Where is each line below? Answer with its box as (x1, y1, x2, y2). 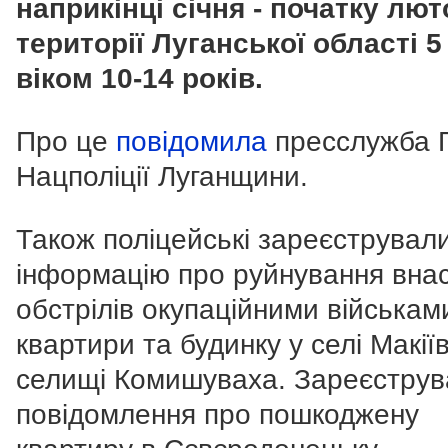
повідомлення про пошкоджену (16, 398, 419, 430)
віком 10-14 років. (16, 62, 263, 94)
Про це (16, 125, 116, 157)
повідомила (116, 125, 267, 157)
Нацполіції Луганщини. (16, 160, 308, 192)
